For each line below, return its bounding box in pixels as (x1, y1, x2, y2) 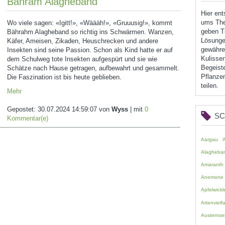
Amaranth (201, 162, 223, 167)
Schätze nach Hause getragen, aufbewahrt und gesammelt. (7, 64, 179, 72)
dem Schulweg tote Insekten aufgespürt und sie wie (7, 55, 157, 63)
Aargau (201, 137, 218, 142)
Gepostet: (7, 105, 38, 113)
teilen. (201, 82, 218, 89)
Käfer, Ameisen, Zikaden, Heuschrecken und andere (7, 37, 158, 45)
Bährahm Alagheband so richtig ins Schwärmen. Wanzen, (7, 28, 174, 36)
